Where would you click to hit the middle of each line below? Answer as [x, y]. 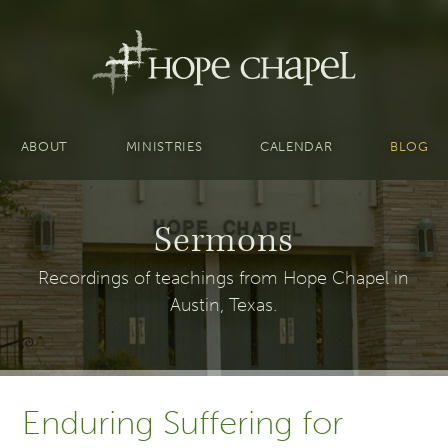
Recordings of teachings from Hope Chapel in [224, 277]
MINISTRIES [164, 145]
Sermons [224, 240]
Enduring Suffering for [183, 423]
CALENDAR [296, 145]
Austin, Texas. [224, 304]
